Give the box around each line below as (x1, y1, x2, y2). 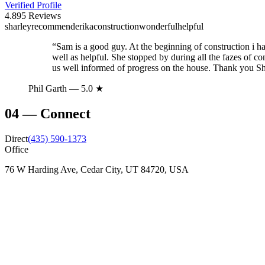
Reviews (26, 10, 61, 21)
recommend (31, 21, 75, 31)
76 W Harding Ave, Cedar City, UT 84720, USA (5, 164, 189, 174)
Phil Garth (28, 83, 67, 93)
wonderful (139, 21, 177, 31)
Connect (40, 105, 91, 121)
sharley (5, 21, 31, 31)
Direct (5, 133, 28, 144)
